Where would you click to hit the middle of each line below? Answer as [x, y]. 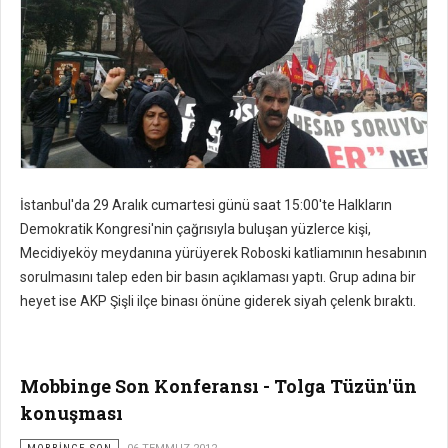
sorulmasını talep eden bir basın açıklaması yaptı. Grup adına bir [218, 276]
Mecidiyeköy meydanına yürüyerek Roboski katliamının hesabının [223, 252]
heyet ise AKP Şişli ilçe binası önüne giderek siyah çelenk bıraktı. [218, 300]
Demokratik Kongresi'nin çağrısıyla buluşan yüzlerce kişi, [195, 228]
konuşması [71, 412]
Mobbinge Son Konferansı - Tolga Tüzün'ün [218, 385]
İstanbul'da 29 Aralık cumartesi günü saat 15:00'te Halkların [206, 204]
